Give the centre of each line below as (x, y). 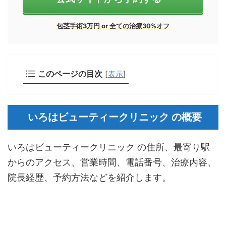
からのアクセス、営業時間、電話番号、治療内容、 (112, 162)
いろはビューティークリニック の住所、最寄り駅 (109, 147)
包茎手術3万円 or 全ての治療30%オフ (113, 26)
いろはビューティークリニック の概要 (115, 117)
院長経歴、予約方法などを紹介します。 (89, 177)
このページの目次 (70, 74)
